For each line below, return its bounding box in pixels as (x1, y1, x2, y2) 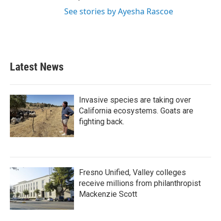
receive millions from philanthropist (79, 179, 201, 188)
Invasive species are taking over (79, 95, 191, 105)
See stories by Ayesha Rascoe (64, 6, 173, 17)
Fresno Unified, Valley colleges (79, 168, 186, 177)
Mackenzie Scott (79, 189, 137, 199)
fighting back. (79, 117, 124, 126)
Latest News (10, 61, 64, 73)
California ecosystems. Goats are (79, 106, 193, 115)
